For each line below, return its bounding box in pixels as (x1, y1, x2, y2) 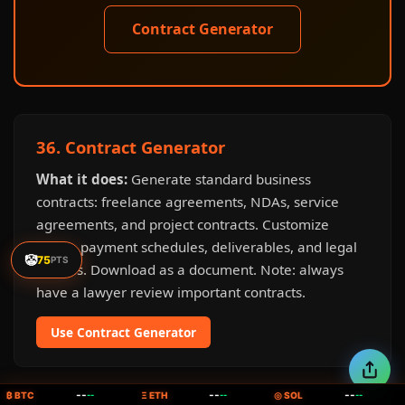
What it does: (36, 170, 127, 188)
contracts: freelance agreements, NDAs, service (36, 193, 339, 211)
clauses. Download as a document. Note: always (36, 260, 344, 278)
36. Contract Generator (36, 136, 225, 158)
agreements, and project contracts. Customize (36, 215, 329, 233)
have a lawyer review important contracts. (36, 283, 306, 301)
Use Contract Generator (51, 324, 196, 341)
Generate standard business (127, 170, 311, 188)
